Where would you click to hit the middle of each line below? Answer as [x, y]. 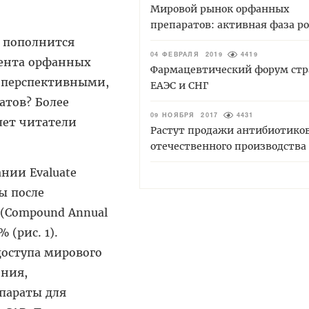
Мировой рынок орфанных [220, 9]
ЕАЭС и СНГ [179, 85]
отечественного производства [228, 146]
